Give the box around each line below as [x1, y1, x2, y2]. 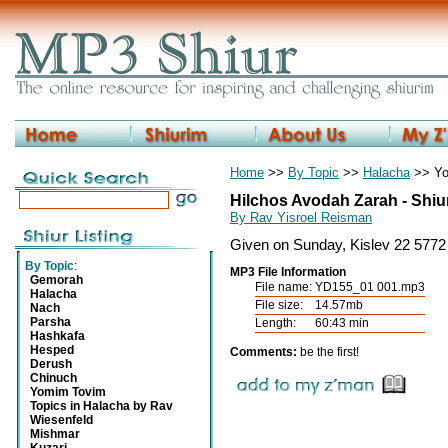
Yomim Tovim [30, 385, 106, 399]
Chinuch [30, 371, 77, 385]
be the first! [300, 345, 359, 359]
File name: [255, 280, 312, 294]
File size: [255, 298, 303, 312]
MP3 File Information [230, 265, 346, 279]
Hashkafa [30, 329, 85, 343]
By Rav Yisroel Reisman [230, 210, 372, 225]
